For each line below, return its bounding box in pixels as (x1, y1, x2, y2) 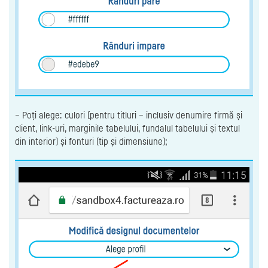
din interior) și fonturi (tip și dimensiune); (15, 135, 167, 147)
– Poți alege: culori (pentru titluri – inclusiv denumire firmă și (15, 108, 242, 121)
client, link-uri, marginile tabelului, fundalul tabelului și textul (15, 121, 240, 134)
